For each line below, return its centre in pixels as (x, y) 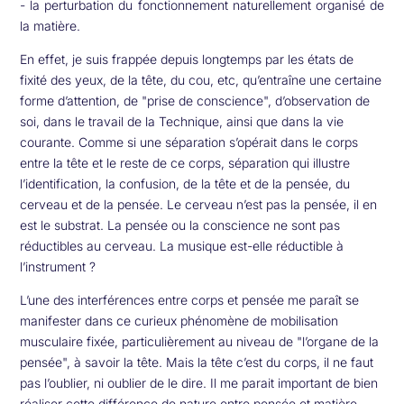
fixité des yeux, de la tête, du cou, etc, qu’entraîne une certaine (201, 79)
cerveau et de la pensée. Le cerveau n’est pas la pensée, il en (199, 204)
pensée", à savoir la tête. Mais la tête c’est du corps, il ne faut (197, 362)
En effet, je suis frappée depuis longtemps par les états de (187, 59)
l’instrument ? (58, 266)
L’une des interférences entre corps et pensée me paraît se (190, 299)
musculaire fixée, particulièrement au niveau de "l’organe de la (200, 341)
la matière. (50, 25)
